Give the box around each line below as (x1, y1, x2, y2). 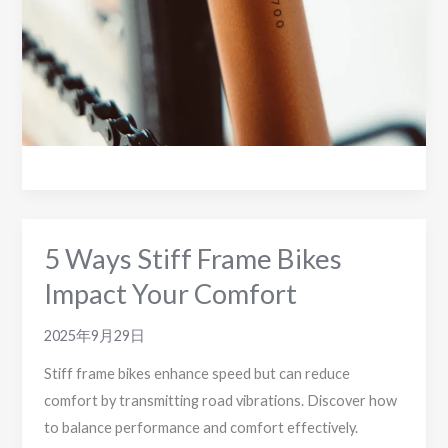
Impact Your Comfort (44, 277, 298, 311)
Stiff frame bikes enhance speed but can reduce (44, 365, 351, 383)
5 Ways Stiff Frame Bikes (44, 242, 343, 276)
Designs (43, 74, 97, 92)
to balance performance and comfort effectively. (44, 419, 359, 437)
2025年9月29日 (44, 326, 146, 344)
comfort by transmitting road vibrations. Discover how (44, 392, 398, 410)
